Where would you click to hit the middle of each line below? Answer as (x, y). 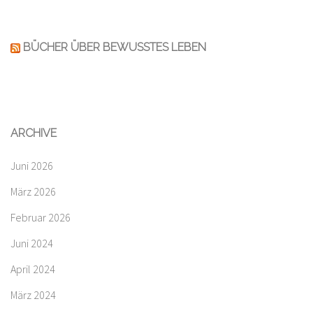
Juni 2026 (32, 166)
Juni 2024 (32, 243)
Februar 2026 (41, 218)
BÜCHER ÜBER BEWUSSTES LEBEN (115, 48)
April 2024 (33, 269)
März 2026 (33, 192)
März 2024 (33, 295)
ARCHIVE (34, 133)
